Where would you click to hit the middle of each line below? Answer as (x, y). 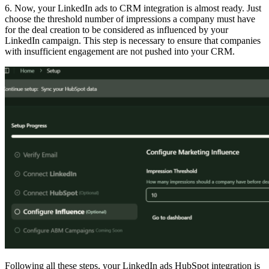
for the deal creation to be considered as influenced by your (116, 30)
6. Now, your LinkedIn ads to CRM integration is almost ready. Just (133, 8)
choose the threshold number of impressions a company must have (130, 19)
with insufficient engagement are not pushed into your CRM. (120, 52)
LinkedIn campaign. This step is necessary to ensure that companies (133, 41)
